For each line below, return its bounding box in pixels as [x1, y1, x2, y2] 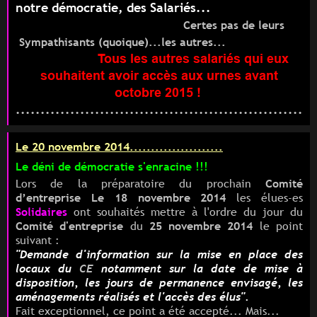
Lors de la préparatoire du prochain [16, 175, 265, 192]
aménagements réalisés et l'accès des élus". [16, 289, 249, 305]
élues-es [261, 190, 304, 206]
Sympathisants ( [18, 34, 103, 50]
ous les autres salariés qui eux [104, 51, 289, 67]
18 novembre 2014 [114, 190, 226, 206]
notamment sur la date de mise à [101, 260, 303, 277]
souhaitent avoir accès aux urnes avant [40, 68, 278, 83]
